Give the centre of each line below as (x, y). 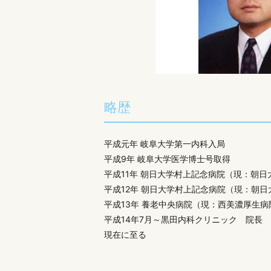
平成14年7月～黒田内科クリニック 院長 (183, 219)
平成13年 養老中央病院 (148, 204)
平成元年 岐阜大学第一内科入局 (165, 143)
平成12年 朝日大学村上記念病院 (165, 189)
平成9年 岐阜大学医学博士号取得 (167, 158)
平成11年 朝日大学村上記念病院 (165, 174)
